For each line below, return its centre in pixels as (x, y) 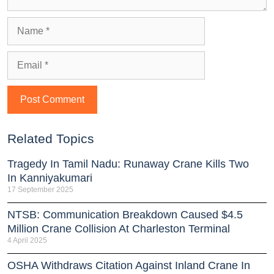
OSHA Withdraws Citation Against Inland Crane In (129, 265)
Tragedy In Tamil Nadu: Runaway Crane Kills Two (128, 164)
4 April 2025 (27, 240)
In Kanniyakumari (50, 178)
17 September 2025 (40, 189)
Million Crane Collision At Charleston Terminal (119, 228)
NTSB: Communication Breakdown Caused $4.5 (125, 214)
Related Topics (51, 138)
